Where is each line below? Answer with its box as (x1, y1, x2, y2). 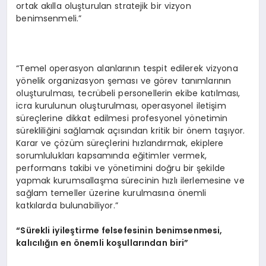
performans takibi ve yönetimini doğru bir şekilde (16, 162, 226, 175)
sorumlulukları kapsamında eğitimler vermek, (16, 150, 207, 162)
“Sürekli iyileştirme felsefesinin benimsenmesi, (16, 224, 223, 237)
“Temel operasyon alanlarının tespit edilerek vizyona (16, 62, 238, 75)
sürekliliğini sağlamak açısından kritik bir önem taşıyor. (16, 125, 245, 137)
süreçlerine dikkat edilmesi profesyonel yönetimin (16, 112, 228, 125)
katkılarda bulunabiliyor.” (16, 199, 118, 212)
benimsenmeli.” (16, 12, 82, 25)
